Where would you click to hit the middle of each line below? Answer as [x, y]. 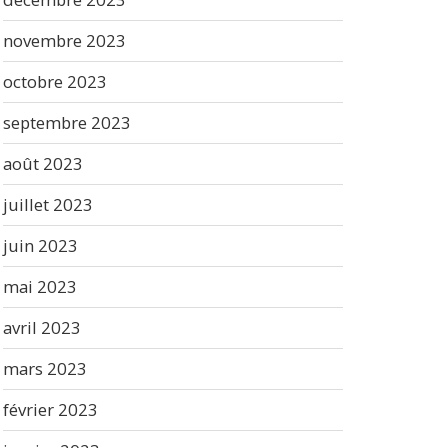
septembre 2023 [66, 122]
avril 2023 [41, 327]
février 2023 [50, 409]
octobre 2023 [54, 81]
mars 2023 [44, 368]
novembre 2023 [64, 40]
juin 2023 [40, 245]
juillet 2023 [47, 204]
